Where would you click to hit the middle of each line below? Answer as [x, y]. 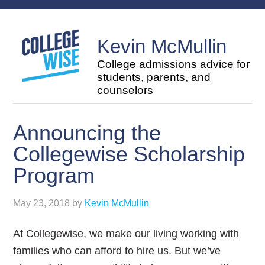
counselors [125, 90]
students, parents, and [154, 77]
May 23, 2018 [42, 203]
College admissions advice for [174, 64]
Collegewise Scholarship [129, 154]
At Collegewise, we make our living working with [126, 234]
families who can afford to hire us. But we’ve [117, 251]
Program [54, 175]
